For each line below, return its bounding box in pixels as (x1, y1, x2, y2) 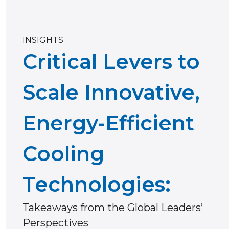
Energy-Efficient (22, 110, 194, 136)
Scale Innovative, (22, 80, 200, 105)
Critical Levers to (22, 49, 200, 75)
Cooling (22, 141, 104, 167)
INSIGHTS (22, 35, 63, 45)
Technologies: (22, 172, 171, 197)
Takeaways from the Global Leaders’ (22, 201, 203, 214)
